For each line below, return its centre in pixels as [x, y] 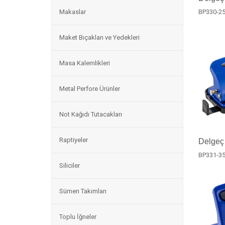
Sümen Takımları [83, 191]
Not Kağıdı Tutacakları [91, 114]
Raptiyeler [74, 140]
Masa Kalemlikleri [85, 63]
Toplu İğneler [78, 217]
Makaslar [73, 12]
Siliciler [70, 165]
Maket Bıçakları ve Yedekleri [99, 37]
